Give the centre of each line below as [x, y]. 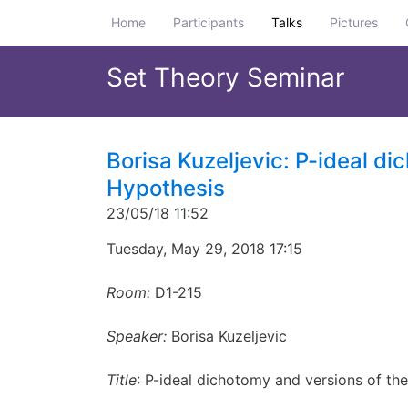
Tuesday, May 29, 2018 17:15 [204, 249]
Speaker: [137, 337]
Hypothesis [166, 189]
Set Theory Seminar [225, 77]
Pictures [354, 22]
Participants [209, 22]
